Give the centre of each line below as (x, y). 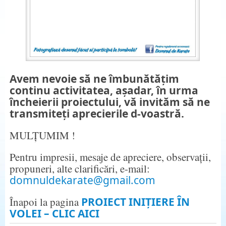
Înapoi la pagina (45, 202)
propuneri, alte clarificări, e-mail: (79, 168)
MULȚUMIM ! (42, 135)
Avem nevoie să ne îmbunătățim (94, 78)
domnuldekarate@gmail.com (82, 180)
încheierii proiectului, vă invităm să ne (109, 102)
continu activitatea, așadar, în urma (104, 90)
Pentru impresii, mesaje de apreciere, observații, (110, 157)
